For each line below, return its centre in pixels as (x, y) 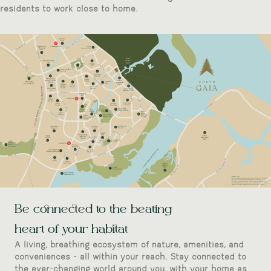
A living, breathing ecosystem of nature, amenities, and (129, 245)
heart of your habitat (71, 229)
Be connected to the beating (93, 209)
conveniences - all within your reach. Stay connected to (130, 257)
